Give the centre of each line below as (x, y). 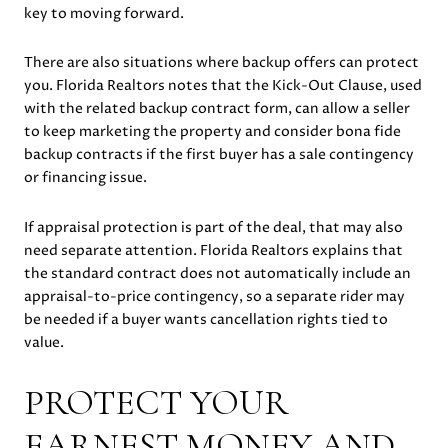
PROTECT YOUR (156, 402)
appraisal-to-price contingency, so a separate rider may (214, 296)
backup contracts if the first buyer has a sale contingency (219, 155)
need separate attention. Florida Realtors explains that (213, 250)
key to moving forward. (104, 13)
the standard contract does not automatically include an (217, 273)
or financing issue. (85, 178)
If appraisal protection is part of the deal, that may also (213, 227)
